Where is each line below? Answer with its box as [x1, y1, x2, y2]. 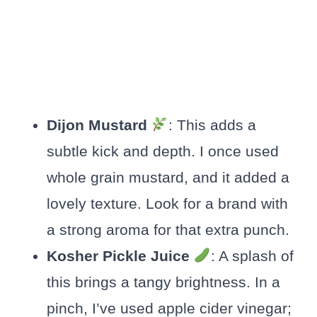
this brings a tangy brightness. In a [47, 274, 280, 291]
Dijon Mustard [47, 117, 151, 134]
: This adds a [168, 117, 256, 134]
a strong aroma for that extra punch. [47, 221, 289, 238]
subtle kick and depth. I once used [47, 143, 279, 160]
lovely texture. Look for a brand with [47, 195, 288, 212]
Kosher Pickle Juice [47, 248, 194, 265]
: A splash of [210, 248, 294, 265]
